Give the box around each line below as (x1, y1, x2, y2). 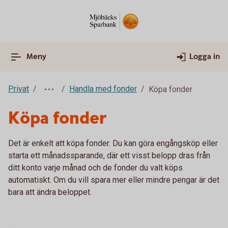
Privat (8, 84, 29, 94)
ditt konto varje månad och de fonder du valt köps (8, 163, 183, 173)
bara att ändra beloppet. (8, 187, 92, 197)
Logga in (189, 51, 220, 62)
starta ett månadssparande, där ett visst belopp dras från (8, 151, 210, 160)
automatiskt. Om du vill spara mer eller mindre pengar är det (8, 175, 219, 185)
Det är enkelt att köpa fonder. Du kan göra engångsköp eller (8, 138, 218, 148)
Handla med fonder (69, 84, 137, 94)
